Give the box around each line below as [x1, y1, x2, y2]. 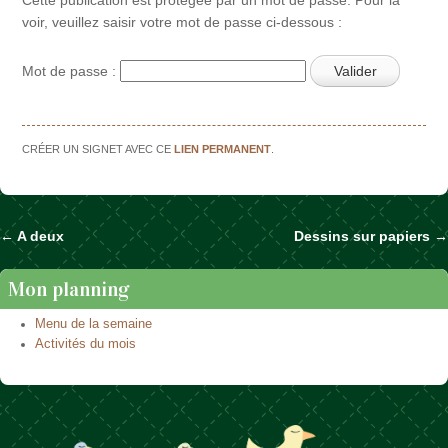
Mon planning [8, 277, 130, 302]
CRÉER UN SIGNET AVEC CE [22, 142, 175, 155]
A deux [14, 227, 64, 244]
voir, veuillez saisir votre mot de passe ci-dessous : [22, 13, 343, 30]
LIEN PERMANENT [174, 142, 272, 155]
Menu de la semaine [35, 317, 153, 332]
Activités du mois [35, 337, 137, 352]
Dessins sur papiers [294, 227, 434, 244]
